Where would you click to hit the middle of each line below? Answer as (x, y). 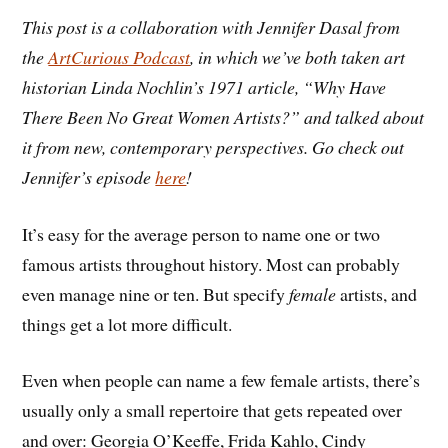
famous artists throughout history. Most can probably (211, 263)
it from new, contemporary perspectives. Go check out (213, 146)
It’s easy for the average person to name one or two (201, 233)
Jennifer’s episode (89, 176)
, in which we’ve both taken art (298, 56)
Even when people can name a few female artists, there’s (221, 380)
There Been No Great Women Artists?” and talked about (223, 116)
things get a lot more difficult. (127, 323)
